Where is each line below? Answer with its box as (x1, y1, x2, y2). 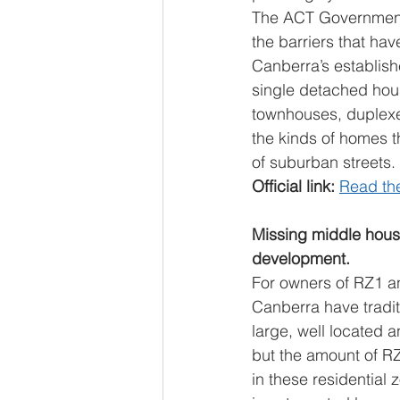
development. (252, 248, 350, 269)
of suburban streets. (252, 152, 396, 172)
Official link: (252, 176, 339, 196)
